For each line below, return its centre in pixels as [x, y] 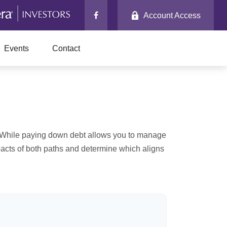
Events [16, 49]
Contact [66, 49]
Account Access [172, 15]
